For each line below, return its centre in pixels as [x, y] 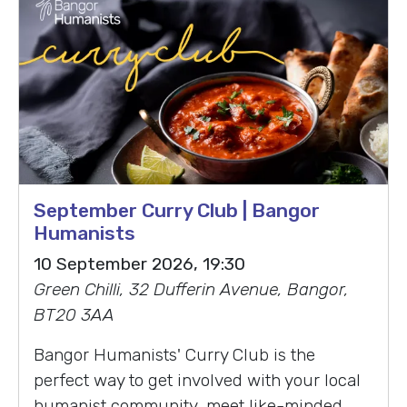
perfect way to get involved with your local [197, 381]
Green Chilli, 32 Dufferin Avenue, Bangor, [191, 290]
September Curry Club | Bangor [177, 211]
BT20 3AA [74, 315]
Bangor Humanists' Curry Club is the [174, 355]
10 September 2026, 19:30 [139, 264]
